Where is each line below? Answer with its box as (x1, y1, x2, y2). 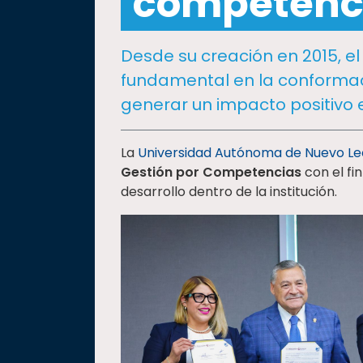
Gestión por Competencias (121, 163, 301, 181)
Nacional (16, 101, 68, 118)
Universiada (16, 83, 86, 100)
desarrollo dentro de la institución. (121, 182, 337, 201)
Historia (16, 56, 62, 73)
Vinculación (16, 28, 84, 45)
